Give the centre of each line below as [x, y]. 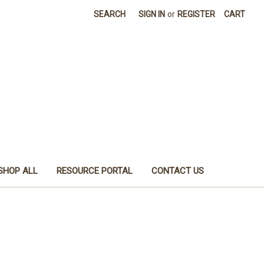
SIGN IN [152, 14]
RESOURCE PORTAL [95, 171]
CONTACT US [178, 171]
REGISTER [197, 14]
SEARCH [110, 14]
